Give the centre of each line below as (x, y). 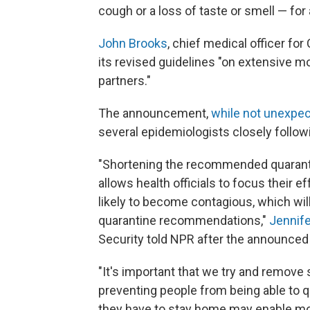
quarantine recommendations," (184, 220)
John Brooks (133, 43)
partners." (125, 80)
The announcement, (155, 113)
